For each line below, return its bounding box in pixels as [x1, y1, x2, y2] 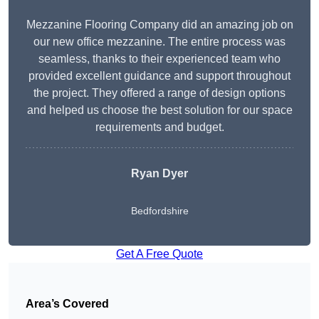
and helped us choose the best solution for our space [26, 104, 293, 117]
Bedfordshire [130, 205, 189, 217]
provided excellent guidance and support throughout [28, 70, 291, 83]
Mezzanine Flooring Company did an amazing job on [26, 19, 293, 31]
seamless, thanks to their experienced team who [38, 53, 281, 66]
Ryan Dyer [130, 167, 188, 180]
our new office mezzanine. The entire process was [33, 36, 286, 48]
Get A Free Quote [116, 248, 203, 261]
